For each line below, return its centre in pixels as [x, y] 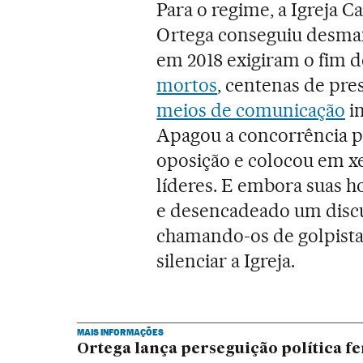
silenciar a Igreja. [226, 261]
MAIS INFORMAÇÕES [120, 332]
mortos [187, 85]
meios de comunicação [251, 110]
